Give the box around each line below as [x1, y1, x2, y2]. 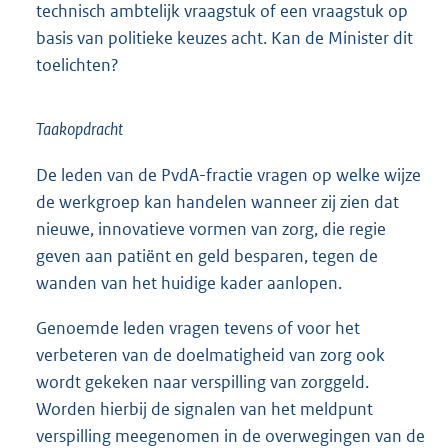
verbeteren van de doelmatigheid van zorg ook [36, 343, 385, 366]
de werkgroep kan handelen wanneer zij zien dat [36, 190, 399, 213]
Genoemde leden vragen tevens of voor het [36, 316, 360, 339]
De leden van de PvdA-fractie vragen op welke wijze [36, 163, 421, 186]
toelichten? [36, 54, 119, 77]
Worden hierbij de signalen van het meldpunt [36, 397, 373, 420]
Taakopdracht [36, 118, 123, 141]
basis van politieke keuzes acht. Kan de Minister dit [36, 27, 413, 50]
